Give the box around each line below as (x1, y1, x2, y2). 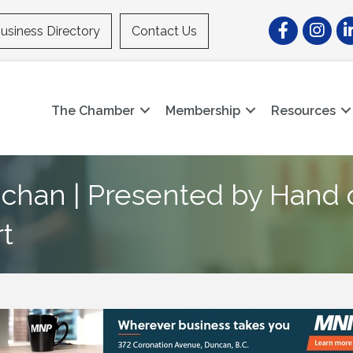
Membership (165, 102, 241, 118)
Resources (271, 102, 336, 118)
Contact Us (132, 23, 197, 39)
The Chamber (51, 102, 136, 118)
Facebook (268, 17, 327, 32)
